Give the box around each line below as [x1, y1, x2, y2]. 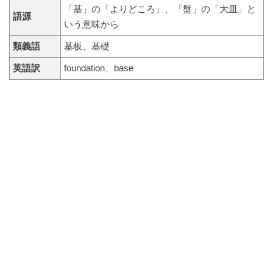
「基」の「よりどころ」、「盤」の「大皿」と [63, 4, 256, 14]
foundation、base [63, 63, 133, 73]
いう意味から [63, 19, 119, 29]
